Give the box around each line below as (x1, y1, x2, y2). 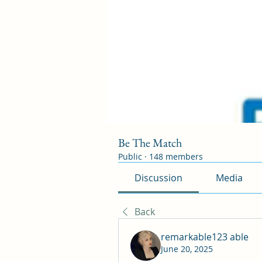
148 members (149, 151, 203, 162)
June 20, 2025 (161, 243, 213, 254)
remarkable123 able (161, 230, 249, 243)
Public (118, 151, 142, 162)
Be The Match (118, 135, 182, 150)
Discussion (135, 171, 183, 184)
